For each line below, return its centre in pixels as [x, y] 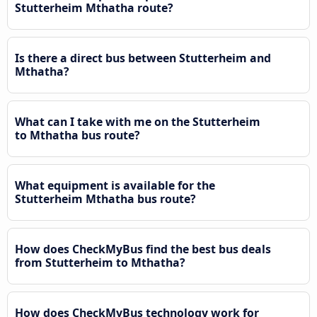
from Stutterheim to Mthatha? [100, 263]
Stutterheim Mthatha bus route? [105, 199]
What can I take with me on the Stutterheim [138, 122]
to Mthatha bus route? [77, 136]
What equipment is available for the [115, 186]
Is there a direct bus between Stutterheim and [143, 58]
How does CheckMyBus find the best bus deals [143, 249]
